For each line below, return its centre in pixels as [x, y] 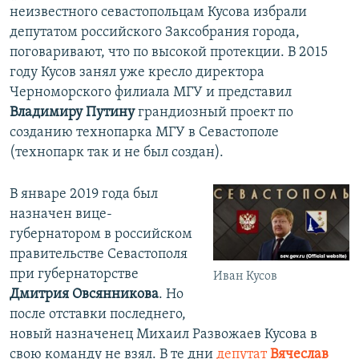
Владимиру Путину [74, 112]
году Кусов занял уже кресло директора [137, 72]
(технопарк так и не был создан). [117, 152]
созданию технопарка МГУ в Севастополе [144, 132]
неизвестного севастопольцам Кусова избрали [158, 12]
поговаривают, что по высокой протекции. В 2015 [169, 52]
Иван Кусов [246, 277]
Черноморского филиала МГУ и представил [151, 92]
